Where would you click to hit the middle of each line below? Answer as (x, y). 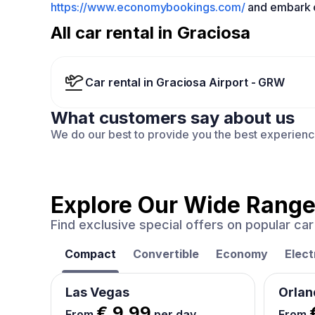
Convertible (166, 254)
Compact (90, 254)
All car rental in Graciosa (150, 33)
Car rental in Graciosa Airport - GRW (185, 82)
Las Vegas (97, 292)
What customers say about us (173, 118)
